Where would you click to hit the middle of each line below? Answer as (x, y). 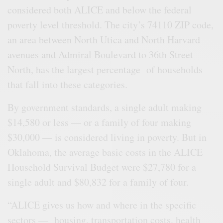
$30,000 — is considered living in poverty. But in (107, 137)
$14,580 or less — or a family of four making (100, 122)
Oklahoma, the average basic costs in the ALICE (105, 152)
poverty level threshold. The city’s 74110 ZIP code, (111, 24)
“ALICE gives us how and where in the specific (102, 205)
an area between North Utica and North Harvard (104, 39)
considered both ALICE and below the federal (100, 9)
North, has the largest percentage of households (105, 69)
